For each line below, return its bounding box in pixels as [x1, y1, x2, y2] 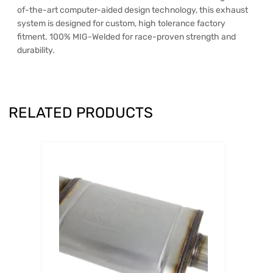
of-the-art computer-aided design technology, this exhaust [17, 5, 248, 16]
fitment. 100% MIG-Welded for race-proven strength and [17, 32, 236, 43]
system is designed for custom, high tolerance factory [17, 18, 225, 29]
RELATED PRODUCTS [9, 104, 153, 122]
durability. [17, 45, 55, 56]
